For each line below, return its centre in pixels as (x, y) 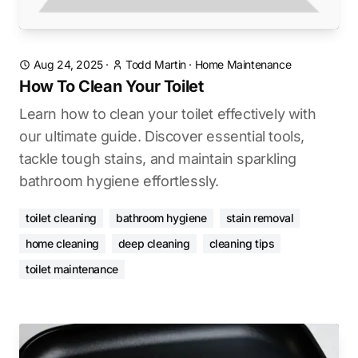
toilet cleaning (61, 218)
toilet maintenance (72, 269)
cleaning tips (242, 243)
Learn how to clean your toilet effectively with (168, 114)
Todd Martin (156, 64)
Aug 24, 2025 (68, 64)
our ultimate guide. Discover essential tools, (162, 136)
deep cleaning (154, 243)
